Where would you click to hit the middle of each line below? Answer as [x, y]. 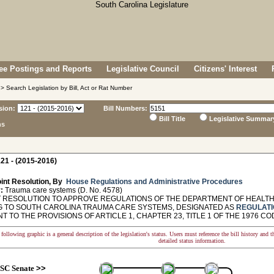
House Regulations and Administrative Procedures [154, 182]
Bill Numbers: [125, 108]
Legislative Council [143, 69]
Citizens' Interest [225, 69]
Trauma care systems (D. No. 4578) [63, 190]
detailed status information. [192, 241]
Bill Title [172, 119]
